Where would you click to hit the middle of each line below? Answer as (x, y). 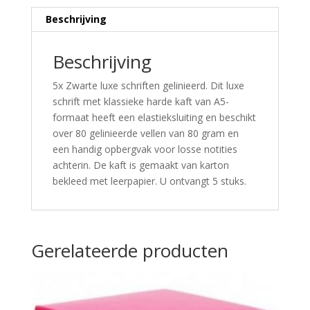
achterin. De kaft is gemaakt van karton (140, 165)
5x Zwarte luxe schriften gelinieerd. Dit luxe (148, 86)
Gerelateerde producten (129, 251)
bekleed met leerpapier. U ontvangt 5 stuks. (149, 181)
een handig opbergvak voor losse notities (145, 149)
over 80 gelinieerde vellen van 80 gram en (145, 134)
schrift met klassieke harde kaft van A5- (140, 102)
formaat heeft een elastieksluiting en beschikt (154, 118)
